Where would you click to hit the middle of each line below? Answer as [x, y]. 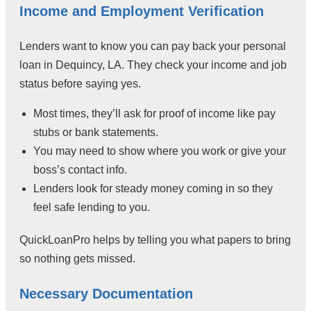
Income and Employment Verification [142, 11]
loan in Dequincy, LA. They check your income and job [153, 65]
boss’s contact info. [80, 169]
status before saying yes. [80, 83]
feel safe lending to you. [92, 207]
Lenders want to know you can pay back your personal [153, 46]
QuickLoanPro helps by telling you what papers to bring [155, 239]
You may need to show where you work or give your [160, 151]
